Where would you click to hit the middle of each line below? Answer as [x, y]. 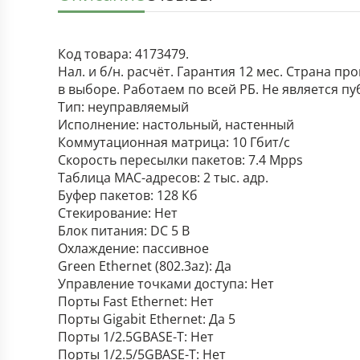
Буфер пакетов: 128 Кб [128, 195]
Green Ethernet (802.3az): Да [145, 266]
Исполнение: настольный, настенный [176, 125]
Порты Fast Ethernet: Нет [136, 301]
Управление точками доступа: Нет [166, 284]
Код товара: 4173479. [123, 54]
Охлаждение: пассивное [133, 248]
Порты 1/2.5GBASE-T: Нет [136, 337]
